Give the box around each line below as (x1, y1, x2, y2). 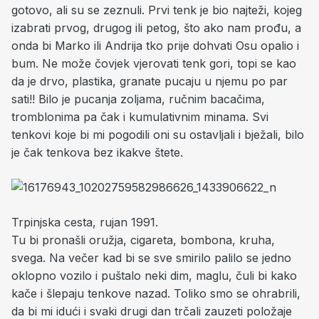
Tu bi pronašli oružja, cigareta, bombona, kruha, (11, 233, 275, 247)
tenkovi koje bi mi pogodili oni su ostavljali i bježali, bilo (11, 127, 304, 142)
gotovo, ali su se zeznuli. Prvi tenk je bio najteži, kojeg (11, 3, 302, 17)
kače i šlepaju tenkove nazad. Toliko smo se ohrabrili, (11, 286, 300, 300)
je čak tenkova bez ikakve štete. (11, 145, 183, 159)
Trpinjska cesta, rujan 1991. (11, 215, 158, 229)
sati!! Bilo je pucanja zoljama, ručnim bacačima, (11, 92, 265, 106)
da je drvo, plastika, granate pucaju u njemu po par (11, 74, 288, 88)
